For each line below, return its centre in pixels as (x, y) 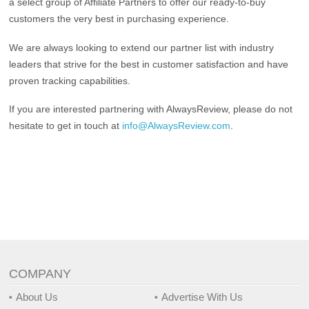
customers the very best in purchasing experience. (122, 19)
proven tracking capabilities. (70, 80)
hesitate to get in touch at (66, 126)
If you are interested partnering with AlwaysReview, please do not (151, 109)
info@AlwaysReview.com (177, 126)
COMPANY (40, 274)
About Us (37, 297)
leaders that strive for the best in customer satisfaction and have (149, 64)
